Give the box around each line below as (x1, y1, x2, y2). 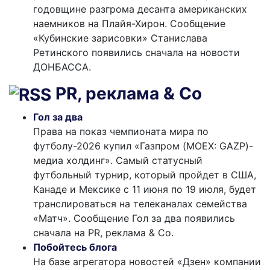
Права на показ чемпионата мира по (33, 125, 209, 138)
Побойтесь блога (33, 241, 117, 254)
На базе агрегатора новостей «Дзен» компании (33, 256, 261, 268)
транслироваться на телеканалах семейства (33, 198, 247, 210)
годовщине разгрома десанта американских (33, 3, 247, 16)
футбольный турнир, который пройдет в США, (33, 169, 256, 181)
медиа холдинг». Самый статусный (33, 154, 202, 167)
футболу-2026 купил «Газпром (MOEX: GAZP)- (33, 140, 253, 152)
